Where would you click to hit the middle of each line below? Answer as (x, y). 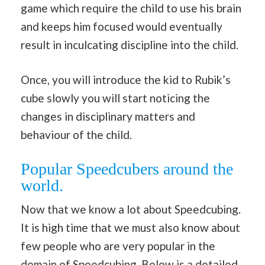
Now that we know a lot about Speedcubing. (131, 209)
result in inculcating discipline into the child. (130, 44)
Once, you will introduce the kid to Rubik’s (126, 80)
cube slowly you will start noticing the (115, 98)
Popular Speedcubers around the (127, 169)
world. (42, 185)
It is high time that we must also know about (130, 227)
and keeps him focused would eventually (122, 26)
